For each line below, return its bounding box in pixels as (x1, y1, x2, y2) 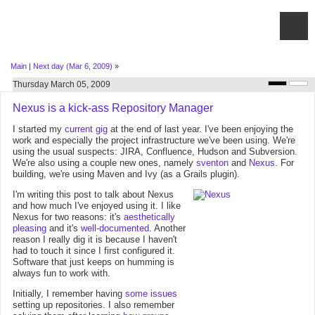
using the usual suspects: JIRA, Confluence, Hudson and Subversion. (13, 146, 297, 157)
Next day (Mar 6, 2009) (33, 62, 112, 70)
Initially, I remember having (13, 288, 125, 299)
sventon (196, 157, 229, 168)
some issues (125, 288, 177, 299)
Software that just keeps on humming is (13, 257, 174, 267)
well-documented (81, 223, 149, 233)
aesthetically (124, 212, 175, 222)
